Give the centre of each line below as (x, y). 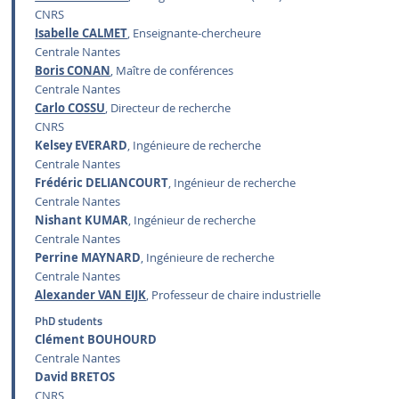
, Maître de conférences (172, 71)
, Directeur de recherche (168, 109)
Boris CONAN (73, 71)
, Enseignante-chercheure (195, 34)
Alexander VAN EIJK (91, 296)
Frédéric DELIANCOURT (102, 183)
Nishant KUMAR (82, 221)
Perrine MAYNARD (88, 258)
